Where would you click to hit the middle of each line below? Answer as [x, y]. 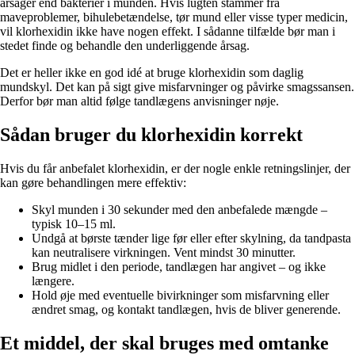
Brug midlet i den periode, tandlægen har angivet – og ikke [179, 266]
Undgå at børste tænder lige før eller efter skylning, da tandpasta [191, 238]
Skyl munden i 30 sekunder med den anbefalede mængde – [179, 209]
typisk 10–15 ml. [74, 223]
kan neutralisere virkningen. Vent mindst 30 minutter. [164, 252]
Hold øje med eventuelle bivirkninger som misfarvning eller [180, 295]
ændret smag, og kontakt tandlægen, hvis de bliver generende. [186, 309]
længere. [53, 281]
